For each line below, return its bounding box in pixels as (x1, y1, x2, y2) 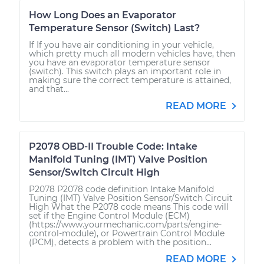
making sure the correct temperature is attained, (29, 74, 231, 85)
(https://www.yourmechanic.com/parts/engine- (29, 219, 222, 230)
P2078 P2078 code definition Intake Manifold (29, 183, 214, 194)
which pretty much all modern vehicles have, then (29, 48, 235, 59)
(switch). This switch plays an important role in (29, 65, 221, 77)
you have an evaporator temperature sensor (29, 57, 210, 68)
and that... (29, 83, 69, 94)
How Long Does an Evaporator (29, 9, 176, 21)
